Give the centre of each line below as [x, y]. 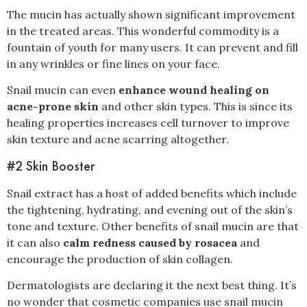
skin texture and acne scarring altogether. [118, 139]
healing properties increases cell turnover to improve [148, 123]
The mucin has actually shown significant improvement [151, 14]
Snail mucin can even [63, 90]
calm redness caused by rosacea [150, 242]
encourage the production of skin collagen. [121, 259]
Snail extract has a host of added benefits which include [152, 193]
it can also [35, 242]
